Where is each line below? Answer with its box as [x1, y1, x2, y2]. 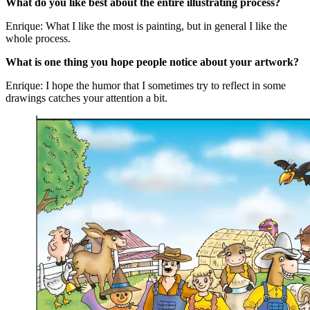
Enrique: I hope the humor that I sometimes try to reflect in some [6, 79, 286, 91]
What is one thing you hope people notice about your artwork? [6, 55, 299, 68]
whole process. [6, 32, 71, 44]
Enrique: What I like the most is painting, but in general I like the [6, 19, 287, 32]
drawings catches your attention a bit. [6, 91, 167, 104]
